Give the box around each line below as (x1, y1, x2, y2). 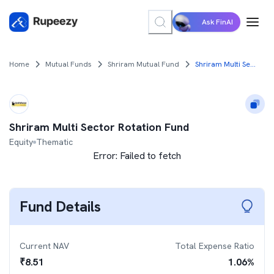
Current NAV (20, 240, 69, 251)
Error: (93, 149, 120, 162)
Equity (9, 136, 33, 147)
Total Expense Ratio (175, 240, 254, 251)
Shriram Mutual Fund (108, 59, 179, 69)
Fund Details (20, 197, 101, 216)
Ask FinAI (202, 17, 233, 27)
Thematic (36, 136, 73, 147)
